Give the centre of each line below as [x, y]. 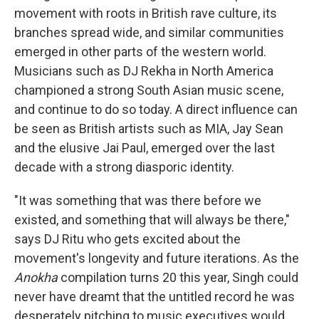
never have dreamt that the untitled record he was [155, 297]
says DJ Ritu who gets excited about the [127, 239]
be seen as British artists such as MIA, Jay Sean [149, 129]
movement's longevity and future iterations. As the [157, 258]
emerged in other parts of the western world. [140, 52]
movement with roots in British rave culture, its [146, 13]
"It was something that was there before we [138, 200]
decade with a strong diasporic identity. [124, 167]
